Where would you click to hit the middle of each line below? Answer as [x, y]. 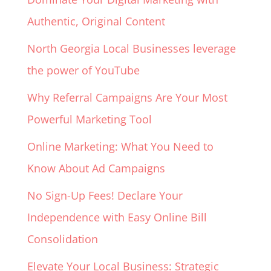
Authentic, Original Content [96, 21]
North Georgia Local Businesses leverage [131, 49]
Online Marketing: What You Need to [120, 147]
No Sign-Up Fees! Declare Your [105, 196]
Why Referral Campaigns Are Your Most [127, 98]
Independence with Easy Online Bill [117, 217]
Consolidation [62, 239]
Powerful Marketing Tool [89, 119]
